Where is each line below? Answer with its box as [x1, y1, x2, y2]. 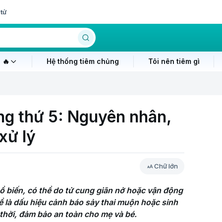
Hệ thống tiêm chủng [46, 57, 119, 65]
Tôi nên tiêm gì [148, 57, 200, 65]
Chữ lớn [154, 162, 178, 170]
